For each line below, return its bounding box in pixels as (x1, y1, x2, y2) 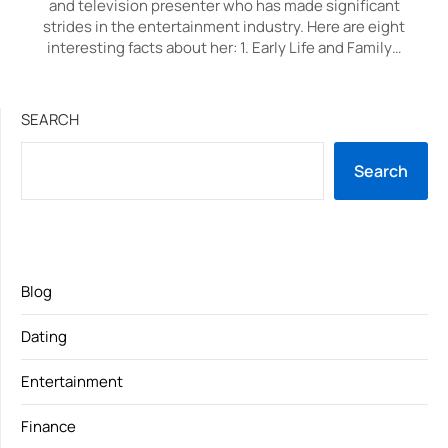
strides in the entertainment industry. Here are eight (43, 16, 405, 37)
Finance (21, 416, 76, 437)
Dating (21, 326, 67, 347)
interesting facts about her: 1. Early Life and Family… (47, 37, 401, 58)
